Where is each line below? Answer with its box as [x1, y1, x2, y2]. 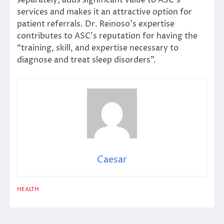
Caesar [97, 153, 127, 166]
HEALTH [17, 185, 39, 193]
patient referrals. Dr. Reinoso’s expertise [17, 18, 174, 29]
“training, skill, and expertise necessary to [17, 42, 178, 53]
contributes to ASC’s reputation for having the [17, 30, 197, 41]
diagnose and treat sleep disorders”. [17, 54, 156, 65]
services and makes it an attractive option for [17, 6, 192, 17]
